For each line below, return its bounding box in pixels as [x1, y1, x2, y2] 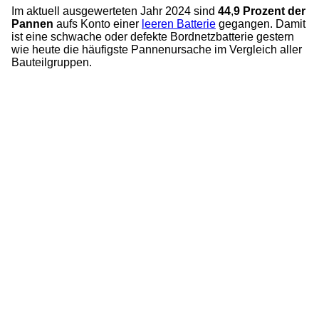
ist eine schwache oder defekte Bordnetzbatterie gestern [11, 31, 294, 43]
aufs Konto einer [56, 18, 142, 31]
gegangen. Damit [216, 18, 305, 31]
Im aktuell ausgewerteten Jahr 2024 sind [11, 5, 218, 18]
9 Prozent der [234, 5, 305, 18]
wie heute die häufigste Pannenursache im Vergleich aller [11, 43, 302, 56]
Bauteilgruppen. [11, 56, 92, 69]
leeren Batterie [142, 18, 216, 31]
